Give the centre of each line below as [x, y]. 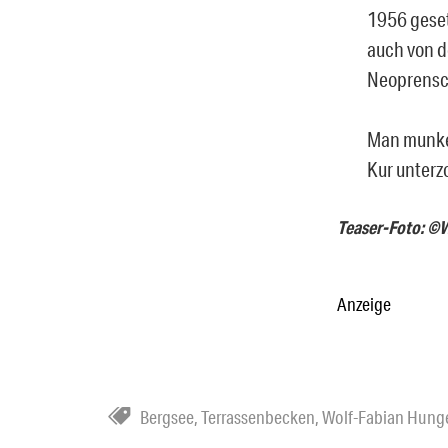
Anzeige [364, 303]
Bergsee [167, 416]
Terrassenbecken [258, 416]
